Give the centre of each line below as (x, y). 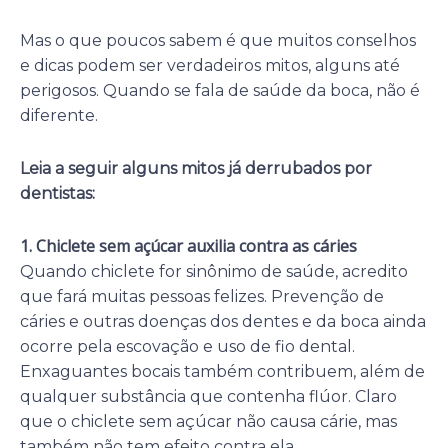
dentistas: (57, 193)
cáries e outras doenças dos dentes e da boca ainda (223, 321)
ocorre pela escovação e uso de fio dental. (187, 346)
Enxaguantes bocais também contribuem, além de (222, 371)
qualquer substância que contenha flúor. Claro (208, 396)
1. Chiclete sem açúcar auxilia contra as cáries (188, 245)
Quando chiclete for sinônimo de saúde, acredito (214, 271)
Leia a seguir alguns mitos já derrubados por (196, 168)
